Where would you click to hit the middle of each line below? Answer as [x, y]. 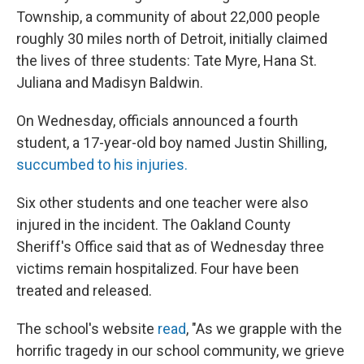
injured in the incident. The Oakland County [154, 225]
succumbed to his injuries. [102, 165]
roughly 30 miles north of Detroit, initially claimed [172, 39]
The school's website [87, 329]
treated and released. [84, 290]
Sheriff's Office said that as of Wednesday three [170, 247]
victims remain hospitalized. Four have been [158, 269]
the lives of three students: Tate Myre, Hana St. [167, 61]
